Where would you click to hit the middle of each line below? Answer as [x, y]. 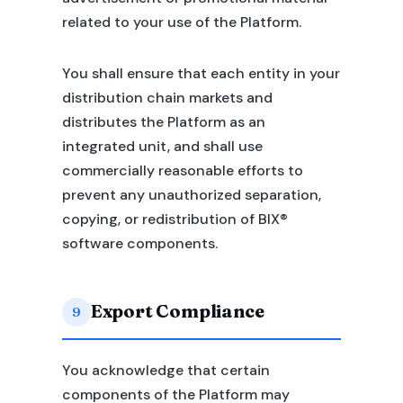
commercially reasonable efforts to [182, 170]
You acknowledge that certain [166, 370]
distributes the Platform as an [163, 122]
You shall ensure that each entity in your [201, 73]
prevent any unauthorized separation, [191, 195]
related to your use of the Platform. [181, 22]
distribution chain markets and [167, 98]
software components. [139, 243]
